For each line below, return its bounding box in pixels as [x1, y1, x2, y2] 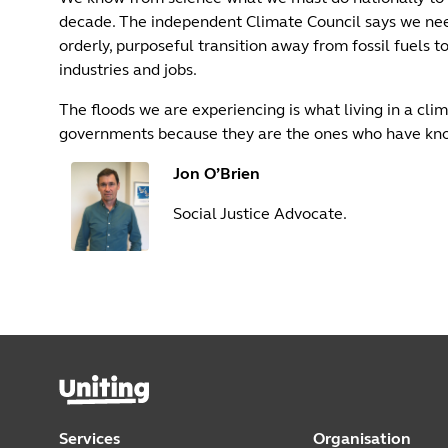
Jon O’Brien [172, 164, 260, 183]
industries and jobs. [58, 60, 197, 79]
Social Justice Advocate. [172, 204, 347, 223]
